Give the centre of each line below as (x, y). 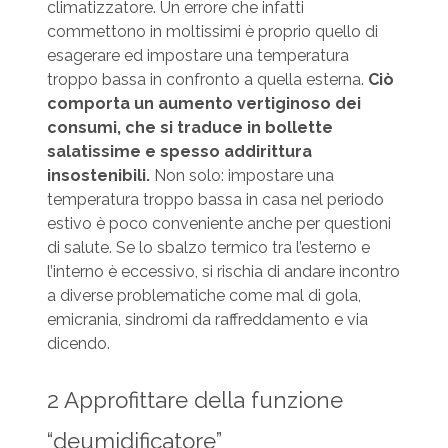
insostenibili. (98, 175)
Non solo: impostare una (241, 175)
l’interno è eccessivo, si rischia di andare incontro (223, 271)
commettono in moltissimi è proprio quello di (212, 31)
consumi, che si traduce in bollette (189, 127)
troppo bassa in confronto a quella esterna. (207, 79)
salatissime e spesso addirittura (179, 151)
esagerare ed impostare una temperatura (197, 55)
